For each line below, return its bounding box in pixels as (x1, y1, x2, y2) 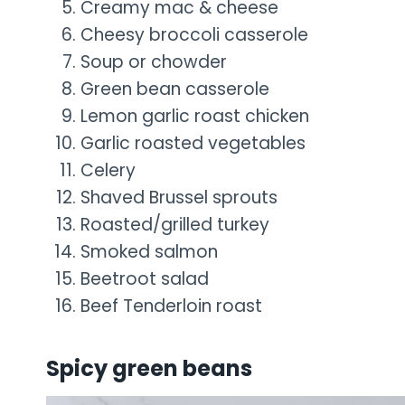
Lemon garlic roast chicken (80, 104, 309, 129)
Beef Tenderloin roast (80, 294, 262, 319)
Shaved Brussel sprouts (80, 185, 278, 211)
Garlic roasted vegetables (80, 131, 306, 156)
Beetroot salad (80, 267, 209, 292)
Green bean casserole (80, 77, 269, 102)
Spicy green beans (46, 353, 252, 384)
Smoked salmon (80, 240, 218, 265)
